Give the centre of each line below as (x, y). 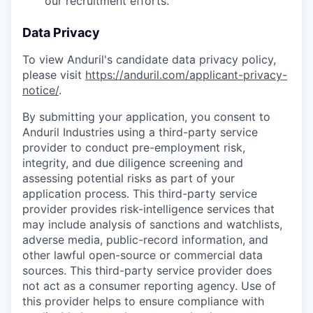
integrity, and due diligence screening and (133, 163)
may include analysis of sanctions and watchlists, (152, 225)
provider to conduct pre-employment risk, (134, 148)
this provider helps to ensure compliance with (143, 301)
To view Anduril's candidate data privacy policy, (149, 60)
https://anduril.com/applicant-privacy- (186, 75)
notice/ (41, 90)
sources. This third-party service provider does (147, 271)
